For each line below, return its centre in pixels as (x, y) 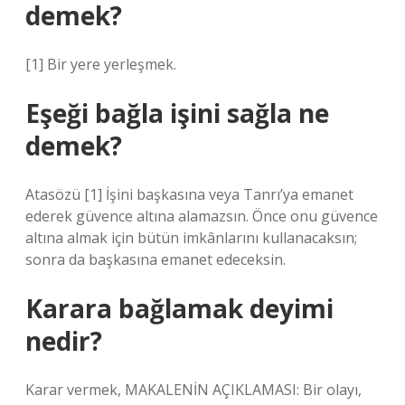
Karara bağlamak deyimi (179, 308)
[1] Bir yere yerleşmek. (101, 64)
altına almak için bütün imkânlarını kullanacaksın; (191, 238)
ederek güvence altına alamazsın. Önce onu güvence (202, 216)
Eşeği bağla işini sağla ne (177, 113)
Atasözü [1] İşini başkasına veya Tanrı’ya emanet (189, 194)
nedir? (64, 341)
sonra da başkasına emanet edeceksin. (155, 259)
